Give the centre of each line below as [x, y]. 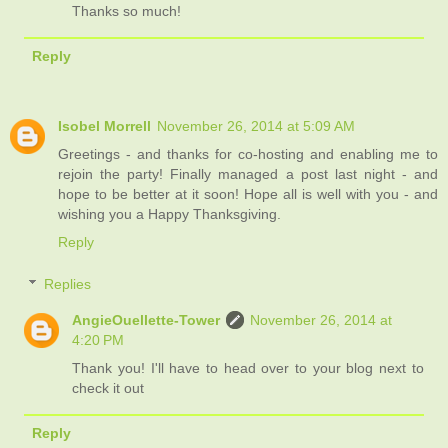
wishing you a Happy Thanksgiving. [169, 214]
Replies [68, 283]
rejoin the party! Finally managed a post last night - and [248, 174]
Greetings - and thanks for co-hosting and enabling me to [248, 154]
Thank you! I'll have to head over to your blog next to [248, 367]
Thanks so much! [127, 11]
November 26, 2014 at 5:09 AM [256, 126]
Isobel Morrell [104, 126]
